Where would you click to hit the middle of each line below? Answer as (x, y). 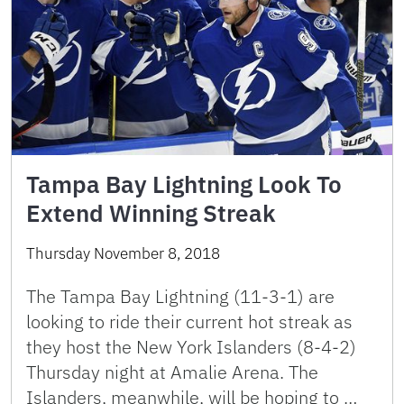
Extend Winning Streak (151, 212)
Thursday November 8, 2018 (123, 253)
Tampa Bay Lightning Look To (184, 184)
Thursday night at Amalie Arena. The (172, 372)
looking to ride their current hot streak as (189, 321)
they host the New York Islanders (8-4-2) (191, 346)
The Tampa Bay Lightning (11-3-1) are (180, 296)
